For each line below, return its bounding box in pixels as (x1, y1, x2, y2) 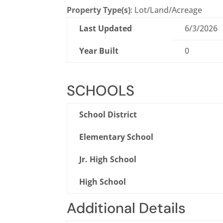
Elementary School (79, 131, 154, 143)
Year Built (79, 45, 119, 57)
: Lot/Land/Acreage (130, 4, 203, 16)
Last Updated (79, 23, 132, 34)
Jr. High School (79, 154, 137, 165)
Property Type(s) (67, 4, 131, 16)
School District (79, 109, 137, 120)
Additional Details (67, 199, 186, 218)
